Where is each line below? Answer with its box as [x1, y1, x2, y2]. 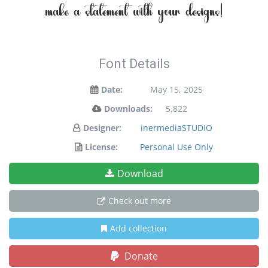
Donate [121, 249, 158, 263]
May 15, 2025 [150, 84, 203, 95]
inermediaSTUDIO [141, 122, 212, 133]
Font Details [98, 56, 170, 71]
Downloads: [103, 103, 153, 114]
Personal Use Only [140, 141, 213, 153]
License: [85, 141, 118, 153]
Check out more [108, 195, 171, 206]
